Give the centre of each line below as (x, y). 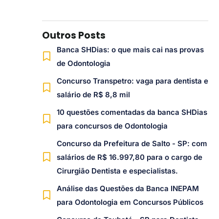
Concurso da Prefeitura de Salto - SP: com (132, 144)
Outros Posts (74, 36)
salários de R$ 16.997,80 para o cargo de (129, 157)
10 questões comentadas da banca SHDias (132, 112)
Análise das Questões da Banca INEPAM (128, 189)
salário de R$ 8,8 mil (93, 95)
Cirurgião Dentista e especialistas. (117, 171)
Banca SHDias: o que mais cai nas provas (130, 50)
